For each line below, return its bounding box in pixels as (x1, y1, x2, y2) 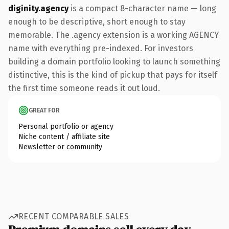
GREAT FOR (29, 106, 60, 114)
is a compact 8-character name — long (68, 3, 216, 13)
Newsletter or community (18, 142, 102, 151)
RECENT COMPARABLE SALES (18, 212, 129, 221)
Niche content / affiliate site (18, 132, 110, 141)
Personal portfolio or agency (18, 122, 113, 131)
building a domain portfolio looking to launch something (8, 56, 220, 66)
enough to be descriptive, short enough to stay (8, 16, 186, 27)
